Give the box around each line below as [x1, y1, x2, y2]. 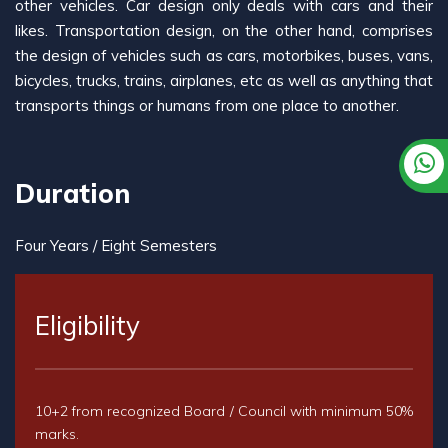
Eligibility [35, 309, 140, 342]
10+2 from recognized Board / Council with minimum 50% [35, 402, 413, 420]
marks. [35, 425, 79, 443]
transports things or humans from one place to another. [15, 96, 399, 115]
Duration [15, 177, 130, 210]
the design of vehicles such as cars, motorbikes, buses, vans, [15, 46, 433, 65]
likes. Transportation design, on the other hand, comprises [15, 21, 433, 40]
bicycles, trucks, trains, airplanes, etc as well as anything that [15, 71, 433, 90]
